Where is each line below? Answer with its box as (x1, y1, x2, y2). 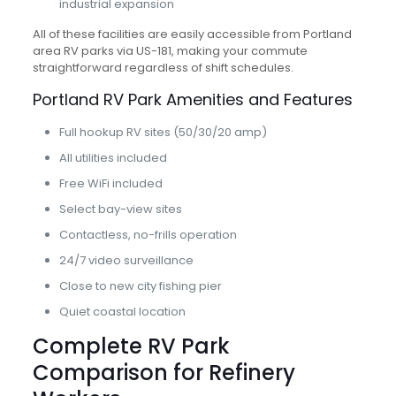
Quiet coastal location (58, 303, 186, 320)
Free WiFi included (58, 175, 163, 192)
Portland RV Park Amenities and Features (32, 88, 353, 110)
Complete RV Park (32, 331, 230, 361)
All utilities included (58, 149, 167, 166)
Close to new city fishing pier (58, 278, 222, 294)
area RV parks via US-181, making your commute (32, 42, 308, 59)
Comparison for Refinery (32, 358, 295, 387)
